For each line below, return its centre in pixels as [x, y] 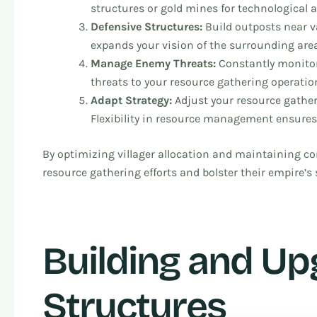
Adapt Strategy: [131, 100]
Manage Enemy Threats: [153, 63]
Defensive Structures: [146, 26]
